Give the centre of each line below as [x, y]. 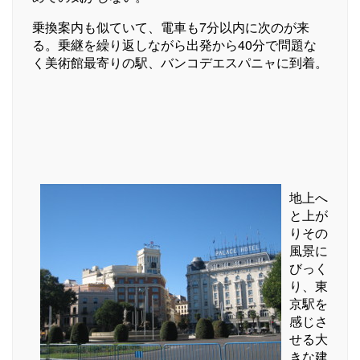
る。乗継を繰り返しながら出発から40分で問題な [174, 44]
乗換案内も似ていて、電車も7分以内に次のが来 [171, 27]
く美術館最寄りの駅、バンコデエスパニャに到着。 [180, 62]
